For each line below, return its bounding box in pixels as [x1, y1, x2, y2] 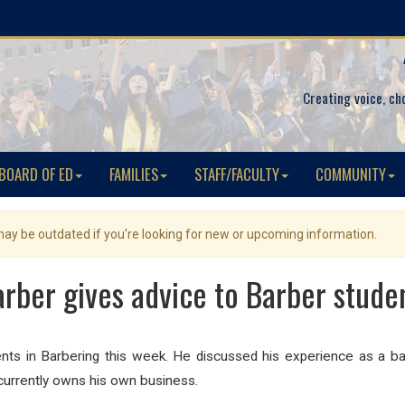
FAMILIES [109, 163, 158, 185]
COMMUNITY [316, 163, 386, 185]
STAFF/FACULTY [194, 163, 279, 185]
